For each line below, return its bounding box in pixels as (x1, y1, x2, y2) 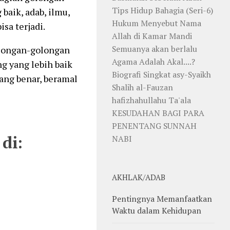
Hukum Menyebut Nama (112, 17, 201, 29)
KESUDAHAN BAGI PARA (112, 107, 204, 119)
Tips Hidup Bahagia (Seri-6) (112, 4, 213, 16)
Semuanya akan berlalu (112, 43, 197, 54)
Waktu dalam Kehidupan (112, 204, 201, 216)
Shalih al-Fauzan (112, 81, 173, 93)
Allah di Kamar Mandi (112, 30, 192, 42)
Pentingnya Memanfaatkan (112, 193, 212, 204)
